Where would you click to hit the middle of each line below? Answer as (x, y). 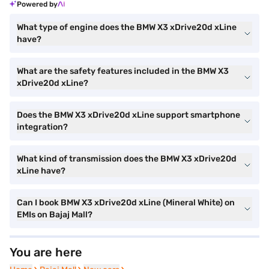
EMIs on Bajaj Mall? (55, 215)
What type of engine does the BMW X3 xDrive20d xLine (127, 27)
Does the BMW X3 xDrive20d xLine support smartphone (128, 115)
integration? (42, 127)
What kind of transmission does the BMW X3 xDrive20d (127, 159)
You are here (46, 252)
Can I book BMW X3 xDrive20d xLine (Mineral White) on (126, 203)
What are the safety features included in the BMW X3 (123, 71)
